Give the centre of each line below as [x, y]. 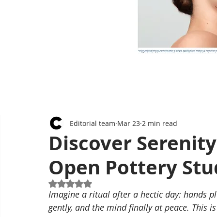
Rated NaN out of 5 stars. [111, 183]
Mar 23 [129, 123]
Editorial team [93, 123]
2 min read [160, 123]
